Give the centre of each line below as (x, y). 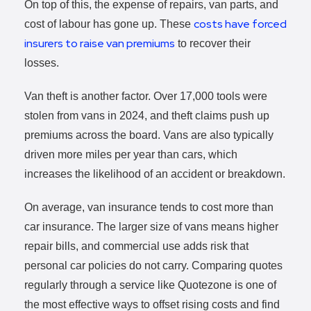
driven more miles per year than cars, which (131, 154)
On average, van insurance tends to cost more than (149, 207)
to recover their (213, 43)
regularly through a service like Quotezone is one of (150, 285)
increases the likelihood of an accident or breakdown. (155, 174)
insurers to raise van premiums (100, 43)
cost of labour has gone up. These (109, 24)
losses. (42, 62)
